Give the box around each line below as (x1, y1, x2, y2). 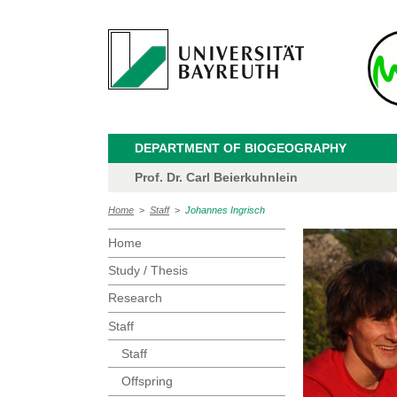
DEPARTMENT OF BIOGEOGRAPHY (135, 141, 346, 155)
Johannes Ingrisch (185, 205, 265, 216)
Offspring (121, 373, 173, 388)
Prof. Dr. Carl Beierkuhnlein (135, 170, 298, 184)
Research (108, 291, 162, 306)
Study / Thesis (108, 263, 188, 278)
